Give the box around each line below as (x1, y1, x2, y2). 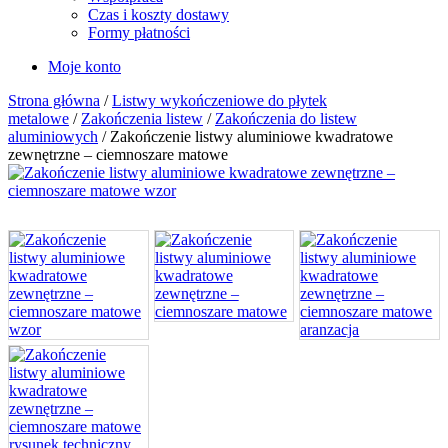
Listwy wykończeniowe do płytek (112, 91, 327, 109)
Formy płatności (88, 23, 190, 41)
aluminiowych (8, 127, 98, 145)
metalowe (8, 109, 69, 127)
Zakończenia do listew (215, 109, 357, 127)
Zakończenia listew (81, 109, 203, 127)
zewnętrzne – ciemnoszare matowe (8, 145, 228, 163)
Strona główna (8, 91, 100, 109)
